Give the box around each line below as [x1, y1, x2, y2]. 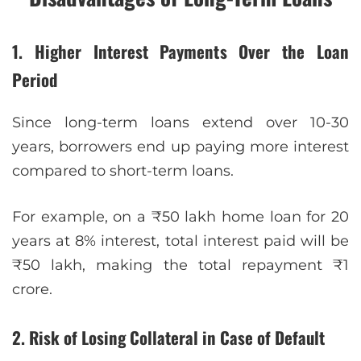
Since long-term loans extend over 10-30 [12, 114, 349, 132]
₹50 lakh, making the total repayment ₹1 [12, 256, 349, 275]
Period [12, 67, 57, 93]
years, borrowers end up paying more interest [12, 138, 349, 156]
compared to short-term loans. [12, 162, 234, 180]
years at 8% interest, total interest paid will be [12, 232, 349, 251]
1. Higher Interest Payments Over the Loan [12, 39, 349, 64]
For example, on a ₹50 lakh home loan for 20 [12, 208, 349, 226]
